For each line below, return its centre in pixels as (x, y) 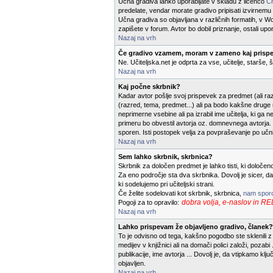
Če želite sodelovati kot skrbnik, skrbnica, (181, 193)
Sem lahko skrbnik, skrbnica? (165, 157)
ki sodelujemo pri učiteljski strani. (166, 184)
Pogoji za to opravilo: (150, 202)
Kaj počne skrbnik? (149, 87)
